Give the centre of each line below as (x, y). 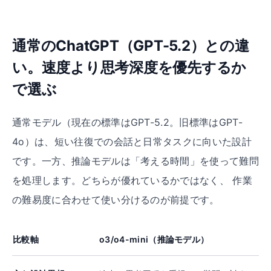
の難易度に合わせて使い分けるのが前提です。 (116, 200)
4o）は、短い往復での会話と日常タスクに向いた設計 (132, 142)
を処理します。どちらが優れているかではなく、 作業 (132, 180)
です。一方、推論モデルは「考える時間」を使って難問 (136, 161)
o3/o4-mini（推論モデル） (154, 239)
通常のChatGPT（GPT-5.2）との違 (131, 46)
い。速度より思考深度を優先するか (129, 67)
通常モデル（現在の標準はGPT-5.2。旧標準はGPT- (127, 122)
